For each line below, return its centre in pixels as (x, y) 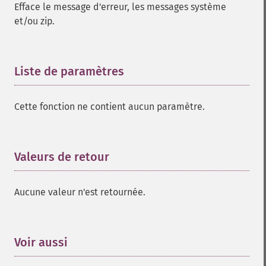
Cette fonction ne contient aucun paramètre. (110, 107)
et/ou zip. (34, 21)
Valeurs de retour (62, 157)
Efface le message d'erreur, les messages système (120, 7)
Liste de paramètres (69, 71)
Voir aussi (41, 242)
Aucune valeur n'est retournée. (80, 192)
